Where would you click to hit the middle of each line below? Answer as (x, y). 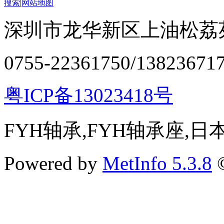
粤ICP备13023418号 (88, 95)
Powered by (53, 163)
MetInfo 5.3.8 (157, 163)
